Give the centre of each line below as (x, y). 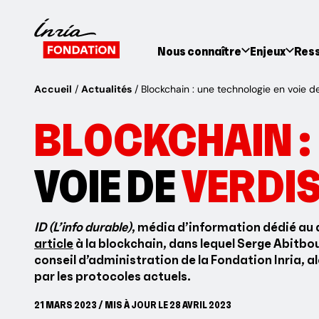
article (54, 243)
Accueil (53, 89)
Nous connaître (200, 51)
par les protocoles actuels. (113, 276)
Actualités (106, 89)
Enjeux (268, 51)
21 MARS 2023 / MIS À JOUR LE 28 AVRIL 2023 (133, 305)
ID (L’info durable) (83, 226)
